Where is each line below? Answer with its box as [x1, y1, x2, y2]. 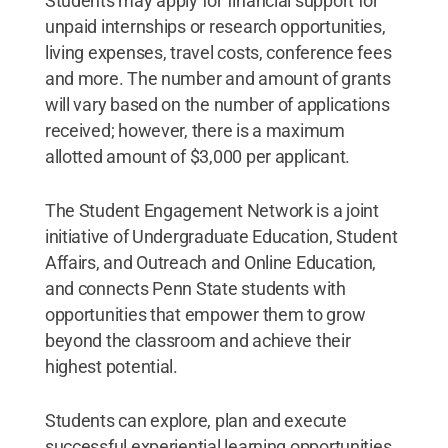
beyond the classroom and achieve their [44, 329, 351, 351]
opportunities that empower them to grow [44, 303, 366, 325]
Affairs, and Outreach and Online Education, [44, 251, 377, 273]
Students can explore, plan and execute [44, 409, 347, 431]
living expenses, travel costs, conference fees [44, 41, 392, 63]
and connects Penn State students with [44, 277, 346, 299]
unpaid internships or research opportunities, [44, 15, 386, 37]
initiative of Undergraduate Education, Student [44, 225, 398, 247]
